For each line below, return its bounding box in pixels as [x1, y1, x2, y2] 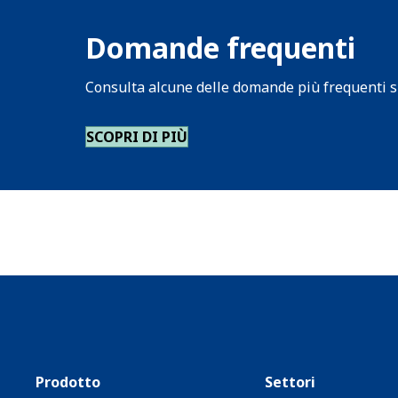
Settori [264, 372, 315, 392]
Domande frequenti [85, 28, 355, 67]
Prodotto [36, 372, 100, 392]
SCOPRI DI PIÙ [86, 127, 187, 147]
